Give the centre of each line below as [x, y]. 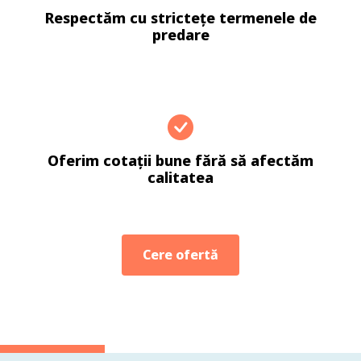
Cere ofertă [180, 254]
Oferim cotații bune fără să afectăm [180, 160]
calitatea [180, 177]
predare [180, 34]
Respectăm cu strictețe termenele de [180, 17]
